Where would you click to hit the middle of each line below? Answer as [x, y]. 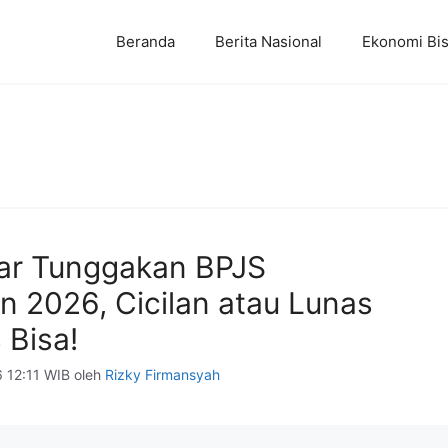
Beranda [145, 41]
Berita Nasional [268, 41]
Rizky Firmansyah [162, 374]
